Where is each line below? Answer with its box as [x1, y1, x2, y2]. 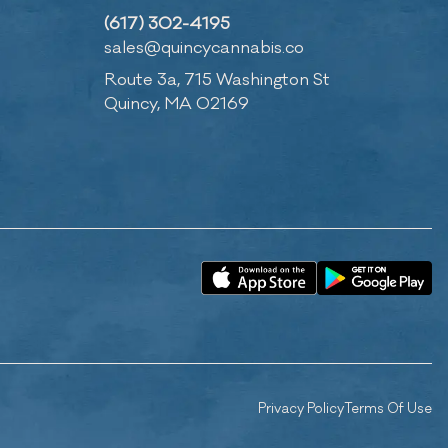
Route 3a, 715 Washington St [104, 69, 330, 92]
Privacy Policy [258, 400, 344, 418]
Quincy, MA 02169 [104, 93, 249, 116]
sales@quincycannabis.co [104, 37, 304, 60]
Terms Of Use [344, 400, 432, 418]
